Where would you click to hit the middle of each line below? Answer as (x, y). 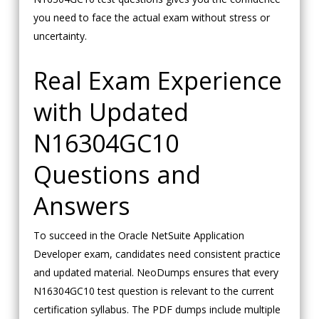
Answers (82, 206)
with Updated (111, 112)
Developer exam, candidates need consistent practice (157, 254)
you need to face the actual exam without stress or (151, 18)
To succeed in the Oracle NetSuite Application (138, 236)
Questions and (117, 175)
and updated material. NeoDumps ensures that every (156, 273)
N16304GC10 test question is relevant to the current (153, 291)
